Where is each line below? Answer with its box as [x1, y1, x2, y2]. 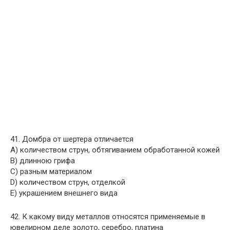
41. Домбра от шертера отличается [10, 135, 133, 144]
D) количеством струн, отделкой [10, 178, 125, 187]
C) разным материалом [10, 167, 92, 176]
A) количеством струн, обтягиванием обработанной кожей [10, 145, 220, 155]
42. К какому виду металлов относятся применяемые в [10, 212, 205, 221]
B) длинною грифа [10, 156, 75, 165]
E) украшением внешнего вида [10, 188, 118, 198]
